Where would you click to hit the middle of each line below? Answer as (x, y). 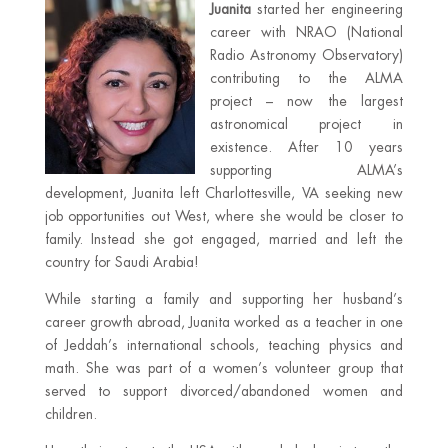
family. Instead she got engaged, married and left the (224, 239)
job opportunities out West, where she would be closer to (224, 216)
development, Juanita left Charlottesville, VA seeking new (224, 193)
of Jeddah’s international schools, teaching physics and (224, 345)
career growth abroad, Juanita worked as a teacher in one (224, 322)
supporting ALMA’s (306, 170)
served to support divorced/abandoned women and (224, 391)
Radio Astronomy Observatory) (306, 55)
